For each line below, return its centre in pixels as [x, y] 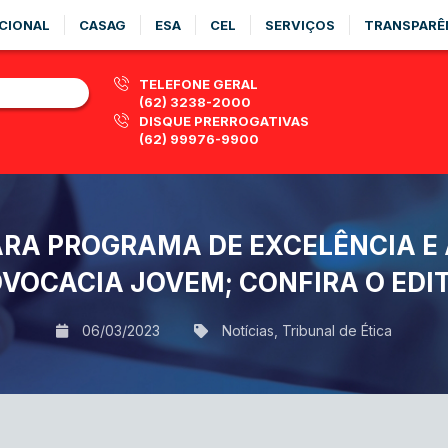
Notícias [248, 330]
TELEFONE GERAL [198, 84]
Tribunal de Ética [337, 330]
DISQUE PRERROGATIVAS [224, 121]
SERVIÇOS [300, 25]
